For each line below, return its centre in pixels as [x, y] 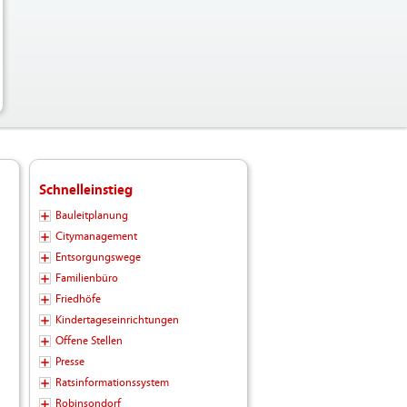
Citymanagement [96, 237]
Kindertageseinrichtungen [117, 320]
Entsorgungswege [98, 258]
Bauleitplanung [91, 216]
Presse [69, 362]
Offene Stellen [89, 341]
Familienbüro [86, 278]
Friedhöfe [78, 299]
